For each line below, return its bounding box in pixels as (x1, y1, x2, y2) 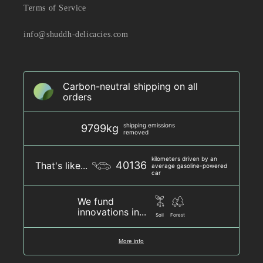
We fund (77, 195, 114, 208)
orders (63, 91, 92, 103)
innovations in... (77, 206, 146, 218)
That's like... (35, 160, 87, 172)
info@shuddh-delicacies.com (23, 30, 129, 39)
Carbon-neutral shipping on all (63, 80, 198, 93)
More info (119, 238, 144, 245)
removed (123, 129, 149, 136)
